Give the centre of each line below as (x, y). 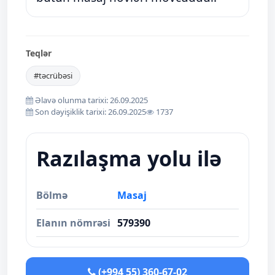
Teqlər (39, 53)
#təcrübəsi (53, 76)
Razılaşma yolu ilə (129, 159)
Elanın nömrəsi (73, 223)
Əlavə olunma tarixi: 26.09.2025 (91, 100)
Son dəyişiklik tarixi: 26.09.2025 (90, 112)
